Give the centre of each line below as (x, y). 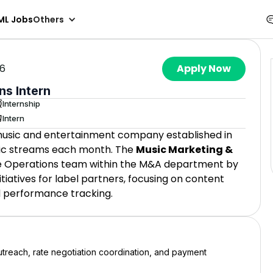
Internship (21, 103)
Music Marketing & (184, 150)
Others (48, 19)
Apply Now (204, 69)
